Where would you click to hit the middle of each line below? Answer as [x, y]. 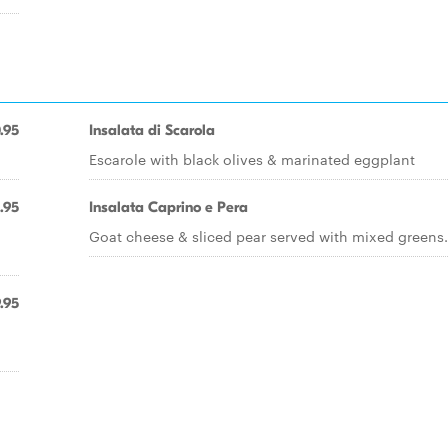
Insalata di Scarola [152, 130]
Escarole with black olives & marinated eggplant [252, 159]
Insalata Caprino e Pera [168, 207]
